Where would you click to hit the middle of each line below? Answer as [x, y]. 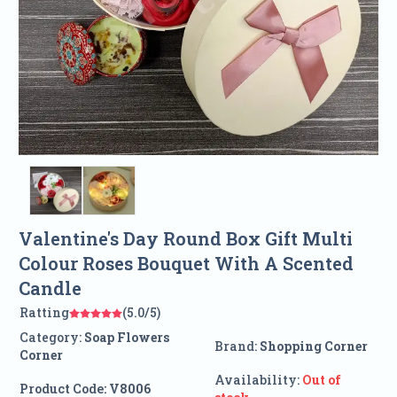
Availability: [257, 380]
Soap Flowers [126, 338]
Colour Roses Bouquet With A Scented [186, 264]
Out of [321, 380]
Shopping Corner [313, 346]
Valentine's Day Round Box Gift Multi [185, 239]
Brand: [237, 346]
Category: [50, 338]
